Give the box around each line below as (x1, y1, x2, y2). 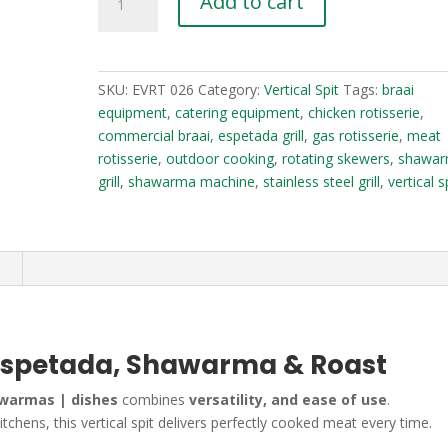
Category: (198, 80, 265, 99)
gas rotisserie (312, 126, 400, 145)
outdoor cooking (166, 149, 275, 168)
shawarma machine (128, 172, 256, 191)
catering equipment (175, 103, 301, 122)
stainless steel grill (263, 172, 381, 191)
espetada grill (218, 126, 305, 145)
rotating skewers (282, 149, 391, 168)
